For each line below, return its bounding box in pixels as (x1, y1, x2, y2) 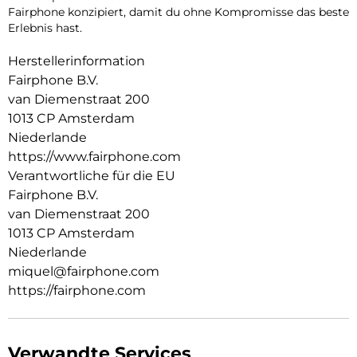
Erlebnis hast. (8, 21, 82, 36)
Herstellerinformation (8, 53, 145, 69)
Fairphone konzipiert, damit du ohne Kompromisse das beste (8, 5, 349, 20)
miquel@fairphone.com (8, 264, 159, 280)
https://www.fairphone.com (8, 149, 181, 165)
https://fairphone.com (8, 283, 146, 299)
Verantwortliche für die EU (8, 168, 175, 184)
